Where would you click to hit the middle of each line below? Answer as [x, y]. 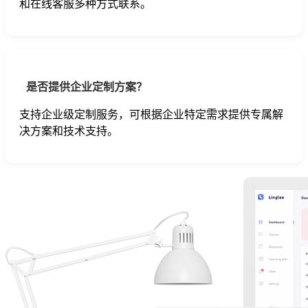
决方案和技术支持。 [69, 131]
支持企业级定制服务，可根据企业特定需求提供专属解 [151, 114]
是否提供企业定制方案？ [87, 87]
